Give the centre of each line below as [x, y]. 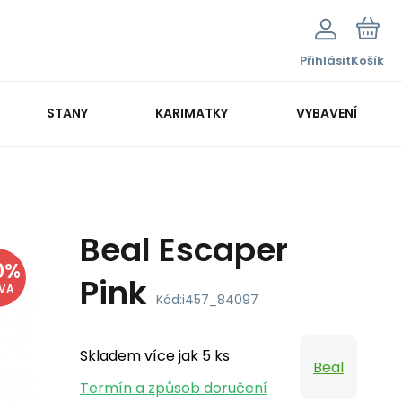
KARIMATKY [192, 113]
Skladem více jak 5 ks [155, 356]
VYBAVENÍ [327, 113]
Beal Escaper [184, 250]
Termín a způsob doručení [174, 388]
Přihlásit [325, 61]
